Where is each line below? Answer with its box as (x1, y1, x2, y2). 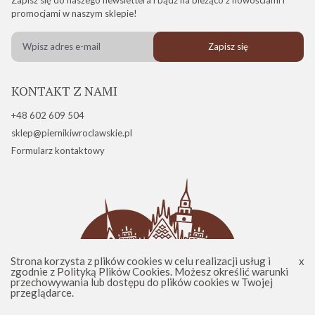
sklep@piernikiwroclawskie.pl (11, 127, 132, 139)
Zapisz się (208, 40, 249, 52)
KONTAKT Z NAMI (11, 82, 117, 99)
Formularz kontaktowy (11, 144, 105, 156)
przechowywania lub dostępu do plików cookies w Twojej (11, 276, 273, 288)
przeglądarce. (11, 286, 74, 299)
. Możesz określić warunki (170, 265, 288, 278)
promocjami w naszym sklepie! (11, 7, 137, 19)
